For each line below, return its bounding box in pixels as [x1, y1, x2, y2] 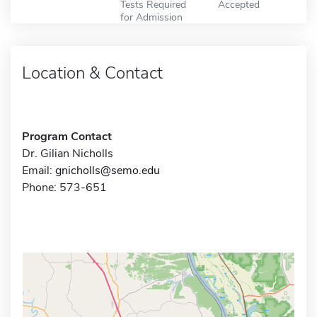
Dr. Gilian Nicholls [22, 145, 113, 161]
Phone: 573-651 [22, 179, 107, 195]
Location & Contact [22, 61, 163, 84]
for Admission [120, 9, 183, 24]
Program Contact [22, 128, 112, 144]
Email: [22, 162, 55, 178]
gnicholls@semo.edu [55, 162, 160, 178]
